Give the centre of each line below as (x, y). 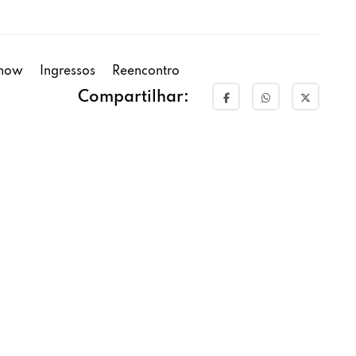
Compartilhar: (133, 97)
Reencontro (146, 71)
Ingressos (68, 71)
